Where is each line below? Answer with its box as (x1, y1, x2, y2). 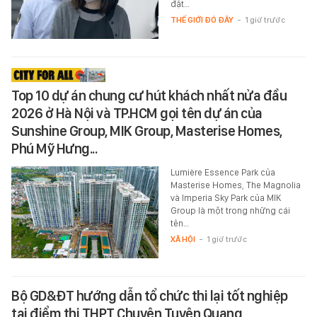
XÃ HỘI (170, 234, 195, 245)
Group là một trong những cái (170, 205, 290, 217)
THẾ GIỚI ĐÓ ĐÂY (170, 15, 234, 25)
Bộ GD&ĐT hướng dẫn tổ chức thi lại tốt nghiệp (11, 287, 288, 305)
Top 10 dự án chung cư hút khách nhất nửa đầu (11, 87, 287, 105)
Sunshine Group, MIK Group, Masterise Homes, (11, 122, 282, 140)
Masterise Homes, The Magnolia (170, 180, 301, 191)
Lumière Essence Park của (170, 167, 275, 178)
